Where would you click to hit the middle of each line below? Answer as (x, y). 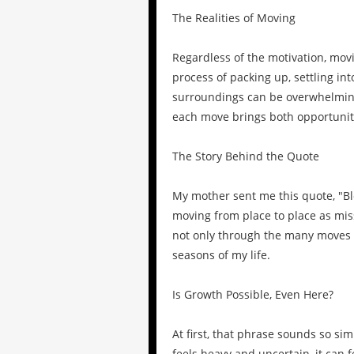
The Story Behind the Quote (246, 156)
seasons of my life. (221, 255)
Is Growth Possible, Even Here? (253, 295)
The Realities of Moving (234, 18)
